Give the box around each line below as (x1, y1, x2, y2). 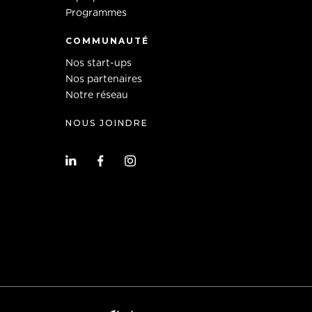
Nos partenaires (65, 75, 142, 84)
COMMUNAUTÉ (65, 36, 149, 46)
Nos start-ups (65, 58, 132, 68)
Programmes (65, 8, 127, 18)
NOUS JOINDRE (65, 118, 148, 128)
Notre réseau (65, 91, 128, 100)
